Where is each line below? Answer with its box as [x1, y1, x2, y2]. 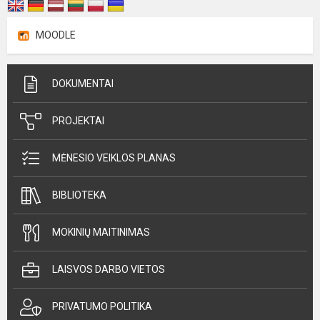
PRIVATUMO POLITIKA [52, 301, 152, 313]
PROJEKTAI [52, 115, 104, 127]
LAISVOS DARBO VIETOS [52, 264, 165, 276]
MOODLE [36, 29, 76, 41]
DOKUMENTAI [52, 78, 114, 90]
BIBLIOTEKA [52, 189, 106, 201]
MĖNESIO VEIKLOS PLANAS [52, 152, 176, 164]
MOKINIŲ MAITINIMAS [52, 226, 150, 239]
